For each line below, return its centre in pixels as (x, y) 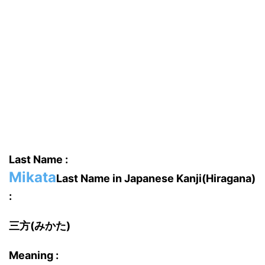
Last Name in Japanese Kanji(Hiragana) (156, 178)
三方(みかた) (40, 226)
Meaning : (34, 255)
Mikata (33, 177)
